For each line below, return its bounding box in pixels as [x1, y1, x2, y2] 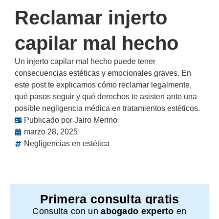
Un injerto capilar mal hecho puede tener [15, 57, 155, 66]
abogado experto [101, 206, 174, 217]
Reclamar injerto [15, 7, 167, 29]
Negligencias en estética [24, 139, 109, 148]
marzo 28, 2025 [24, 128, 78, 136]
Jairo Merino [74, 116, 117, 125]
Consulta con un [32, 206, 101, 217]
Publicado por [24, 116, 74, 125]
